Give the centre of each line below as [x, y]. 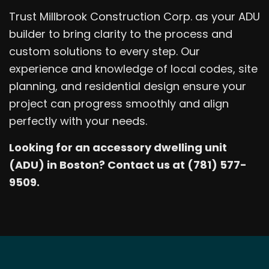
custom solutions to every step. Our [104, 52]
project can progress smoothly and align [119, 104]
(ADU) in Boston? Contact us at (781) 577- [128, 165]
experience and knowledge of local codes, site [133, 69]
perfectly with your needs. [78, 121]
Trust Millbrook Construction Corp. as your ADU [134, 17]
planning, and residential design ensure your [128, 86]
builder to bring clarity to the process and [121, 34]
